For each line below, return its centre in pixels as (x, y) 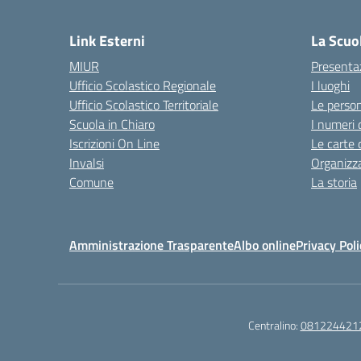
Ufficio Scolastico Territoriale (144, 105)
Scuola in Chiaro (112, 124)
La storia (334, 182)
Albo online (265, 245)
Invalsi (87, 163)
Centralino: (274, 325)
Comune (91, 182)
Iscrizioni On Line (114, 143)
